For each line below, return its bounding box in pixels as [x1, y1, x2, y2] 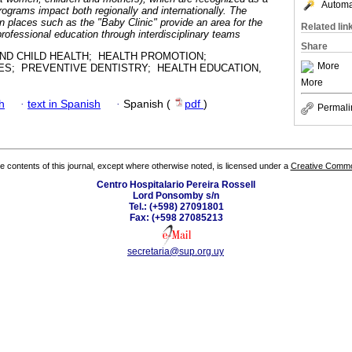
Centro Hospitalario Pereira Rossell [97, 179, 255, 191]
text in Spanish [27, 97, 101, 110]
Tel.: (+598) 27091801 [128, 201, 224, 213]
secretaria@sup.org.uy [127, 246, 224, 258]
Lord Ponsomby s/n [133, 190, 219, 202]
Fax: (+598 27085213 [129, 212, 223, 224]
